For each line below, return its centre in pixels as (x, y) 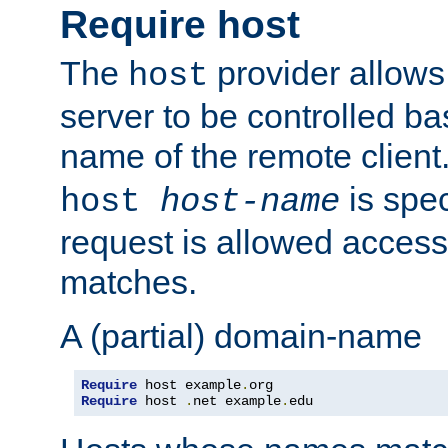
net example (237, 401)
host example (189, 385)
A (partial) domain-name (241, 336)
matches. (128, 282)
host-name (250, 202)
